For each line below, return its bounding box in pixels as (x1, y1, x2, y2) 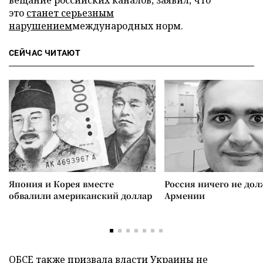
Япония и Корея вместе (9, 178, 114, 190)
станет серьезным (26, 6, 114, 19)
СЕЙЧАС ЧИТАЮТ (9, 48, 81, 58)
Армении (164, 190, 205, 201)
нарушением (9, 19, 72, 32)
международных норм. (72, 19, 183, 32)
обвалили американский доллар (9, 190, 152, 201)
